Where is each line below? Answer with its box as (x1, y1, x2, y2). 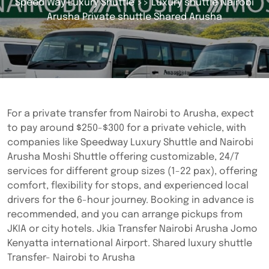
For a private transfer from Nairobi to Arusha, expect (7, 109, 254, 119)
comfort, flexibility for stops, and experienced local (7, 181, 249, 191)
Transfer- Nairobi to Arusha (7, 253, 135, 263)
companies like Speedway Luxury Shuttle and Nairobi (7, 138, 253, 148)
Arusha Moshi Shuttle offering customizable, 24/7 (7, 152, 239, 162)
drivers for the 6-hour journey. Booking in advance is (7, 195, 254, 205)
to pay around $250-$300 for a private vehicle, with (7, 123, 246, 133)
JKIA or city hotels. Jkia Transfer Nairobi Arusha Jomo (7, 224, 258, 234)
